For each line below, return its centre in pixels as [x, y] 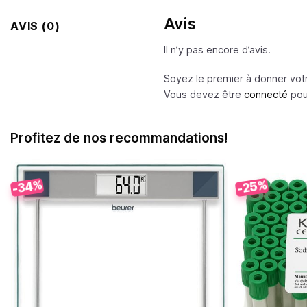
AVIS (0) [35, 26]
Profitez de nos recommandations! [119, 138]
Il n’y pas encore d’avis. [217, 50]
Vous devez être [204, 94]
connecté [266, 94]
